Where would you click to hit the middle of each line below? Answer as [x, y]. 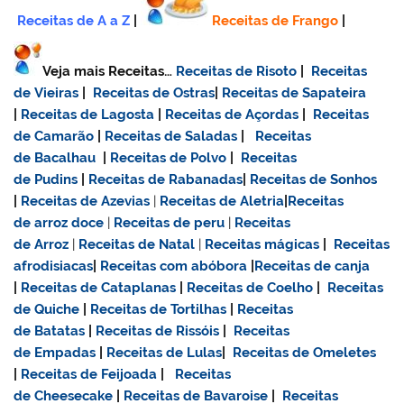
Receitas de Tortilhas [159, 310]
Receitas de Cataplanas [99, 288]
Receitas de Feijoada [89, 375]
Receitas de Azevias [86, 202]
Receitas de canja [312, 266]
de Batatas [50, 331]
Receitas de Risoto [237, 72]
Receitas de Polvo [169, 158]
